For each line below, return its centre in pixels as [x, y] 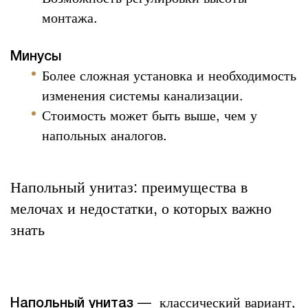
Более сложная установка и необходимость [169, 75]
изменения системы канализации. [143, 95]
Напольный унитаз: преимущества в [129, 186]
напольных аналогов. [105, 135]
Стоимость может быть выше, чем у [150, 115]
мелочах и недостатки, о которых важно [141, 208]
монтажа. [70, 16]
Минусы [36, 57]
